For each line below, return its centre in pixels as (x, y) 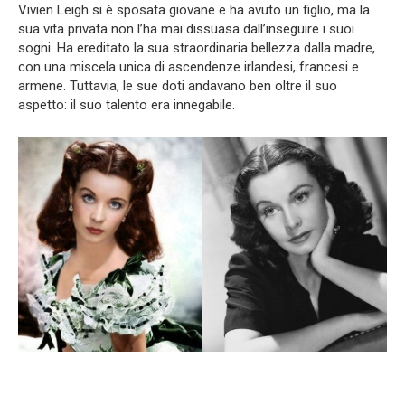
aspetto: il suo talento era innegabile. (127, 104)
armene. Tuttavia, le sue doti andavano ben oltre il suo (178, 85)
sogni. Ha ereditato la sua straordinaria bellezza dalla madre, (197, 47)
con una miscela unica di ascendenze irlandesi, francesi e (188, 66)
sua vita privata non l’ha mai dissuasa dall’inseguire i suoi (186, 28)
